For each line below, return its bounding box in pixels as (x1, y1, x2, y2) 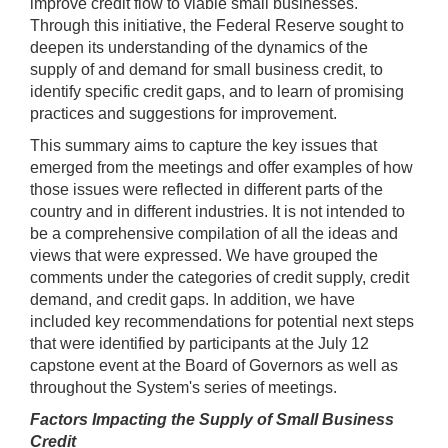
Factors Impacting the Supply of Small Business (30, 410, 394, 428)
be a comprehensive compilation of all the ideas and (30, 224, 398, 242)
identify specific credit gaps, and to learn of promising (30, 82, 404, 100)
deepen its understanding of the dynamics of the (30, 38, 368, 56)
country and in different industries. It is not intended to (30, 202, 405, 220)
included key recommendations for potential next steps (30, 312, 414, 330)
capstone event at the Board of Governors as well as (30, 356, 398, 374)
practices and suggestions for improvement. (30, 104, 337, 122)
